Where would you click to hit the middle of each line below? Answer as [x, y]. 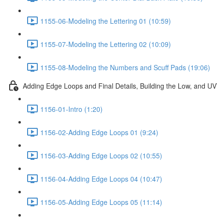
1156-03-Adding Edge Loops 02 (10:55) [101, 155]
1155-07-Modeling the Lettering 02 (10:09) [106, 44]
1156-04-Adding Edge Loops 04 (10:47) [101, 178]
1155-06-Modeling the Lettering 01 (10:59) [106, 21]
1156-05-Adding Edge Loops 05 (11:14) [101, 202]
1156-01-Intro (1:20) [71, 109]
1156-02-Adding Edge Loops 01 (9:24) [99, 132]
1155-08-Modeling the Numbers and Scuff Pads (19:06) [125, 67]
